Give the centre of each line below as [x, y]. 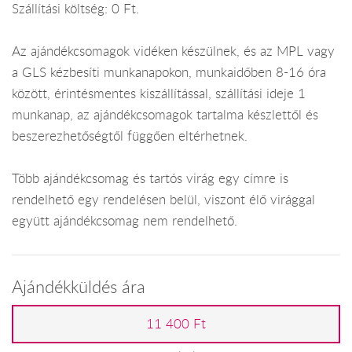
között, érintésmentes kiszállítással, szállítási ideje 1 [159, 94]
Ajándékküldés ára [79, 286]
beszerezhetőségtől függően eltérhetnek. [130, 136]
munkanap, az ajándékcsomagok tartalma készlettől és [165, 115]
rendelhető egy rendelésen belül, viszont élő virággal [163, 200]
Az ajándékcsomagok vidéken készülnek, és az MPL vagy [173, 51]
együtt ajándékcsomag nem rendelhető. [125, 221]
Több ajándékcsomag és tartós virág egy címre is [150, 179]
